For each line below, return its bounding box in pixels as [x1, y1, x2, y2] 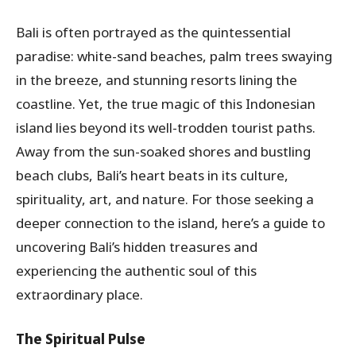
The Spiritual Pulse [16, 329, 145, 348]
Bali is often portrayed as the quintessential [16, 22, 291, 41]
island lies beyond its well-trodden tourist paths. [16, 118, 315, 137]
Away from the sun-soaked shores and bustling [16, 141, 311, 161]
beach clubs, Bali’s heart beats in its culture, [16, 165, 288, 184]
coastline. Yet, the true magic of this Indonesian [16, 94, 315, 113]
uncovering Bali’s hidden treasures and [16, 237, 257, 256]
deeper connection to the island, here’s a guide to [16, 213, 325, 232]
